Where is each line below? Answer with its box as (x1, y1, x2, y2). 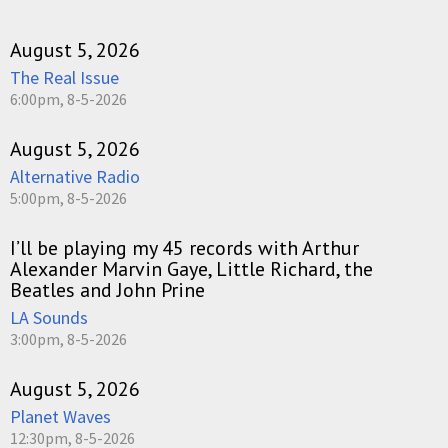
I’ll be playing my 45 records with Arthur (10, 234, 359, 261)
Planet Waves (10, 404, 111, 428)
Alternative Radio (10, 164, 140, 188)
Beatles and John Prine (10, 276, 205, 303)
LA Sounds (10, 305, 88, 329)
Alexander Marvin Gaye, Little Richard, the (10, 255, 373, 282)
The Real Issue (10, 65, 119, 89)
